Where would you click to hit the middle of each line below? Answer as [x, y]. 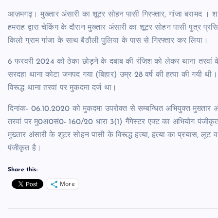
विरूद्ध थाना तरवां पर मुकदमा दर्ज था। [62, 88]
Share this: [23, 170]
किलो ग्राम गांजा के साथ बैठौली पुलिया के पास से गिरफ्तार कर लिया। [108, 41]
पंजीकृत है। [25, 148]
